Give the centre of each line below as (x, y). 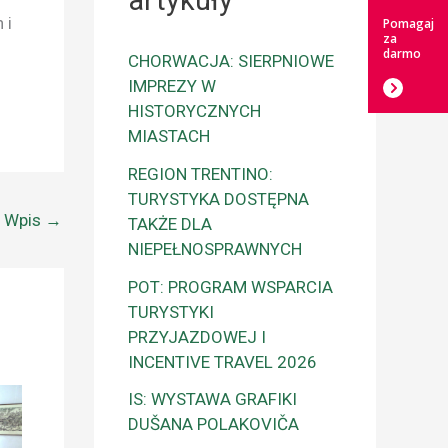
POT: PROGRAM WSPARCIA (230, 286)
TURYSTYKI (171, 311)
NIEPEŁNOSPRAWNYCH (215, 248)
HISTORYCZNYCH (194, 111)
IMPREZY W (172, 86)
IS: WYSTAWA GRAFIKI (212, 399)
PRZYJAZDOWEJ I (197, 336)
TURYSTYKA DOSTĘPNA (218, 198)
